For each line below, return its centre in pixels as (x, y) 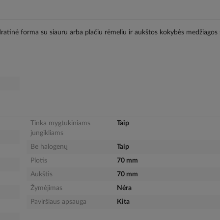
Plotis (39, 160)
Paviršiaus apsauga (58, 202)
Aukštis (41, 174)
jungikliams (47, 133)
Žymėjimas (46, 188)
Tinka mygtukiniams (60, 123)
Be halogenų (49, 147)
